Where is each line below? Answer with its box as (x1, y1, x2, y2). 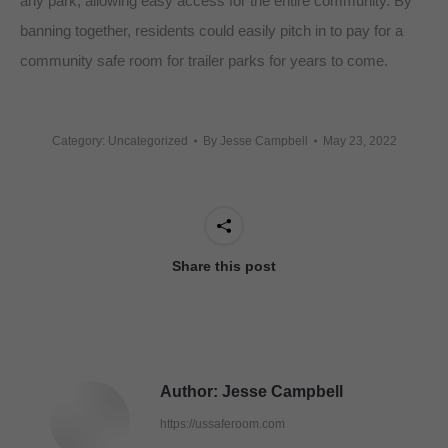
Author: (160, 382, 218, 400)
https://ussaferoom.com (160, 416, 285, 431)
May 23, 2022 (322, 133, 397, 148)
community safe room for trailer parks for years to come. (20, 51, 388, 69)
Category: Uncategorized (51, 133, 188, 148)
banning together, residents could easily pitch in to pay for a (20, 21, 403, 39)
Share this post (172, 257, 276, 274)
